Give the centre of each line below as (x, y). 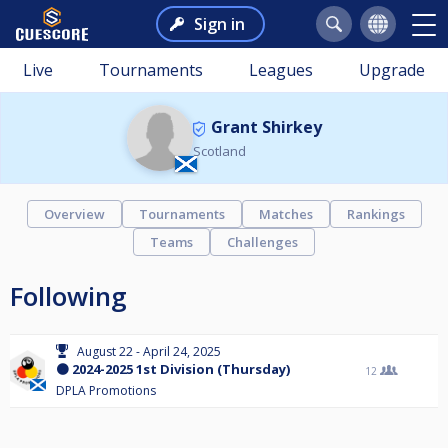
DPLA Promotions (106, 390)
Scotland (219, 151)
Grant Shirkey (266, 127)
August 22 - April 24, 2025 (149, 351)
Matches (285, 214)
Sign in (219, 24)
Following (68, 296)
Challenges (262, 242)
